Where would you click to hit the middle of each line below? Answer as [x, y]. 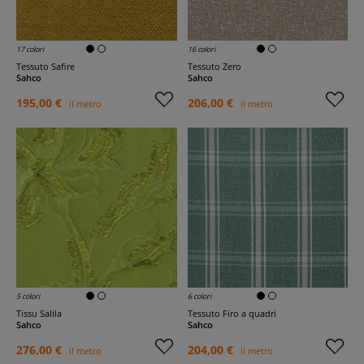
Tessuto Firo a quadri [234, 313]
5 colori [28, 296]
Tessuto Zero [217, 66]
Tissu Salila [41, 313]
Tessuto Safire [48, 66]
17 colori [30, 49]
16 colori [201, 49]
